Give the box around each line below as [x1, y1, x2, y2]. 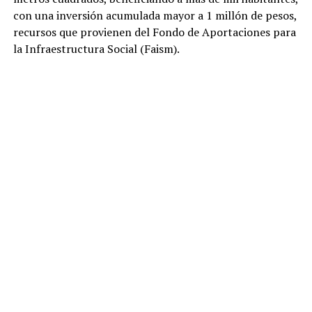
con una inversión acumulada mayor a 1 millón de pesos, [13, 8, 297, 23]
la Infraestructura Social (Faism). [13, 41, 180, 56]
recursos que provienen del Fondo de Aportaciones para [13, 24, 296, 40]
